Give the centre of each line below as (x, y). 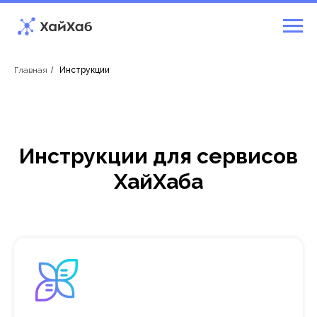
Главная (31, 70)
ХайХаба (158, 181)
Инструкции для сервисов (158, 156)
